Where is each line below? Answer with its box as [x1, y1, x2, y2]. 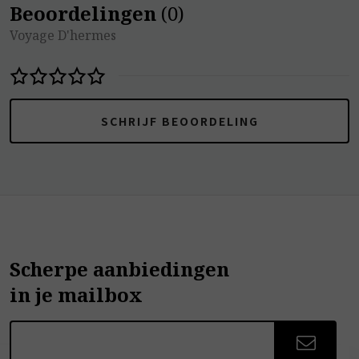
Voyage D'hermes [10, 26, 116, 44]
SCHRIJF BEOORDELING [100, 112, 259, 129]
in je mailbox [10, 280, 143, 308]
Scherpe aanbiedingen [10, 255, 229, 282]
